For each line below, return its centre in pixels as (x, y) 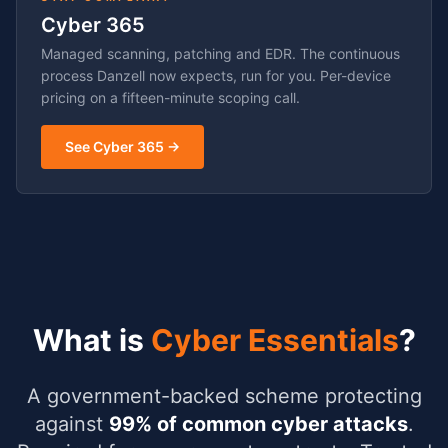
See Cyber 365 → (122, 146)
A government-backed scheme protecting (224, 396)
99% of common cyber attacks (258, 424)
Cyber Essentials (274, 340)
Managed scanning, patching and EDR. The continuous (220, 53)
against (71, 424)
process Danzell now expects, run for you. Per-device (216, 75)
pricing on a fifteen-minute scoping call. (170, 97)
